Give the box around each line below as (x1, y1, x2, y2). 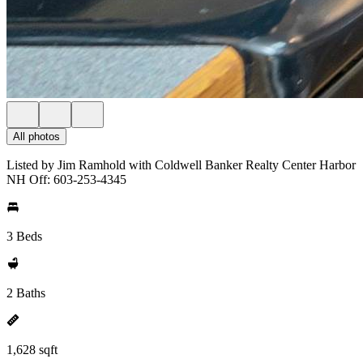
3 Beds (6, 229, 42, 243)
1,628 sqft (6, 343, 58, 357)
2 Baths (6, 286, 45, 300)
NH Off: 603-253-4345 (6, 173, 126, 186)
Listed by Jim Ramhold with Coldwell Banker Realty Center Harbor (6, 158, 356, 172)
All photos (13, 130, 60, 143)
